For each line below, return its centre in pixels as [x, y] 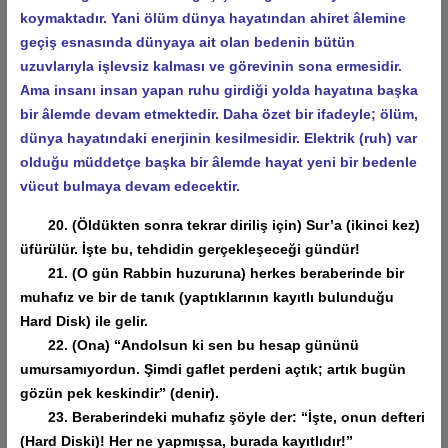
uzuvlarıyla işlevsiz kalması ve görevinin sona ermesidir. [210, 65]
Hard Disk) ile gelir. [83, 320]
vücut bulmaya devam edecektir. [129, 185]
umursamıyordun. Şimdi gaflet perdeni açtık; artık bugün [212, 368]
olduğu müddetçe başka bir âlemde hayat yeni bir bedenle [218, 161]
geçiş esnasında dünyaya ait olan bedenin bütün [187, 41]
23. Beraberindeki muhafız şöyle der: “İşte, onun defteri [222, 416]
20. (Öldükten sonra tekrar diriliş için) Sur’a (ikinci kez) [219, 224]
